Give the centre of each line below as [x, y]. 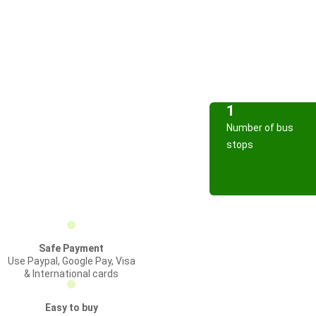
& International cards [71, 274]
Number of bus [260, 128]
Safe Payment [71, 248]
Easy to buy [71, 308]
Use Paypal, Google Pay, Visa [71, 261]
